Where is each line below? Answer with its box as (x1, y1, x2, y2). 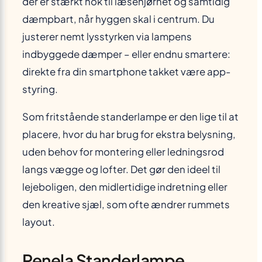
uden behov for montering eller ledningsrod (22, 145, 224, 158)
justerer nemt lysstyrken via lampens (22, 30, 192, 43)
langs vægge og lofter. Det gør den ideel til (22, 163, 220, 175)
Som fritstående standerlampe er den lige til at (22, 110, 239, 123)
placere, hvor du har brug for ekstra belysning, (22, 127, 236, 140)
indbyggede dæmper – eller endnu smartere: (22, 48, 230, 61)
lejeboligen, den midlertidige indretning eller (22, 180, 227, 193)
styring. (22, 83, 58, 96)
